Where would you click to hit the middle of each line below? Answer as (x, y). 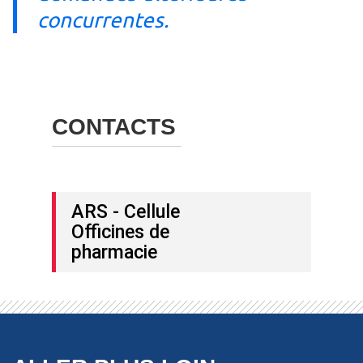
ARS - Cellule (126, 211)
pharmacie (114, 252)
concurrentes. (103, 19)
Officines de (120, 231)
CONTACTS (114, 126)
